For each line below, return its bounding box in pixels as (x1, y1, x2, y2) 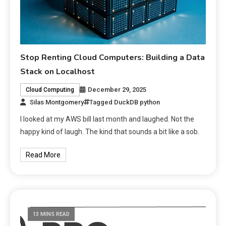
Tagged (89, 98, 115, 106)
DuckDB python (114, 98, 160, 106)
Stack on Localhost (20, 66, 95, 77)
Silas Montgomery (30, 98, 84, 106)
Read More (26, 151, 61, 159)
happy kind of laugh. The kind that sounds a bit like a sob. (20, 128, 200, 136)
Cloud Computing (26, 86, 75, 93)
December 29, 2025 (88, 86, 147, 93)
